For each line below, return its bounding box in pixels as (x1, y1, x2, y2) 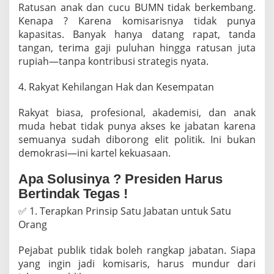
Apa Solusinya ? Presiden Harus (18, 171, 223, 187)
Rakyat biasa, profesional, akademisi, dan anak (18, 106, 256, 119)
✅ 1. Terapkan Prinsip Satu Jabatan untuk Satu (18, 204, 231, 218)
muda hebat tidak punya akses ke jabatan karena (18, 119, 256, 133)
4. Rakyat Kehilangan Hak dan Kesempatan (18, 80, 214, 94)
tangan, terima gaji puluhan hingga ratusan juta (18, 41, 256, 54)
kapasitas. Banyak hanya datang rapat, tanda (18, 28, 256, 41)
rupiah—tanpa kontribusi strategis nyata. (18, 54, 209, 68)
